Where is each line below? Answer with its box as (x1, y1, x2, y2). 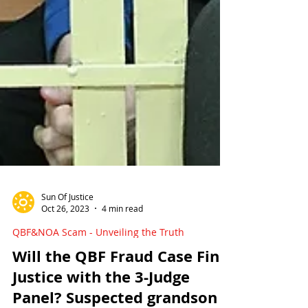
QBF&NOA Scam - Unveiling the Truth (12, 287, 184, 300)
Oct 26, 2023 (41, 265, 89, 276)
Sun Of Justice (41, 252, 93, 264)
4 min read (102, 265, 143, 276)
